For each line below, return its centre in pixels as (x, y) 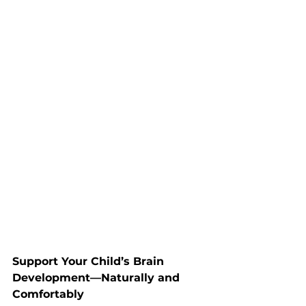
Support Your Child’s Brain (90, 262)
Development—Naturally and (98, 278)
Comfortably (48, 294)
